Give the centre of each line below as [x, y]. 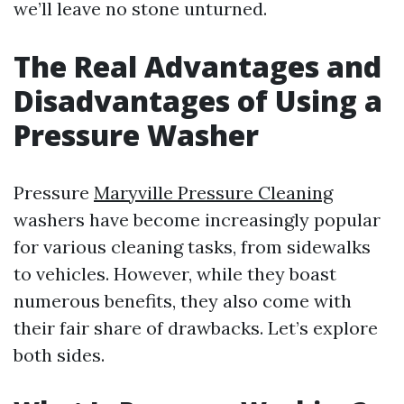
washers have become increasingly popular [197, 220]
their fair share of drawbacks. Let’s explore [196, 328]
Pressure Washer [136, 135]
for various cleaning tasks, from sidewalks [192, 247]
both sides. [59, 355]
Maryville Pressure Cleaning [213, 193]
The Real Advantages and [197, 66]
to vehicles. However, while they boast [175, 274]
